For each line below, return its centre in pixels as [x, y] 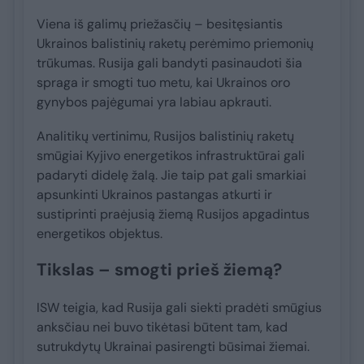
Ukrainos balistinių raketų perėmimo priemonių [175, 44]
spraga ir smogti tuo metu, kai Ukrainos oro [163, 83]
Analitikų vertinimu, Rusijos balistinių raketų [165, 136]
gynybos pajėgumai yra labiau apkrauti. [154, 102]
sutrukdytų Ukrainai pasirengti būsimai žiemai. [173, 347]
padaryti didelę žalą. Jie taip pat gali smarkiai [171, 175]
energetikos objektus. [100, 234]
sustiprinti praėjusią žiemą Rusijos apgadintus [173, 214]
